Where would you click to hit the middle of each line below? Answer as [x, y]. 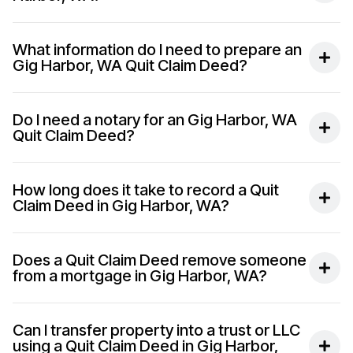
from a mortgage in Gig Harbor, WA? [140, 276]
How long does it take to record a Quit [146, 190]
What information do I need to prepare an [157, 50]
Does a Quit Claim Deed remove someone [160, 260]
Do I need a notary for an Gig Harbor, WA [155, 120]
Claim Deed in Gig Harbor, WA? [121, 206]
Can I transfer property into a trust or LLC [156, 331]
